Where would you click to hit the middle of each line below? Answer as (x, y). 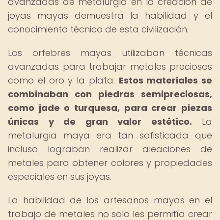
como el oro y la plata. (63, 80)
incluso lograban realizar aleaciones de (110, 149)
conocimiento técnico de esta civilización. (98, 29)
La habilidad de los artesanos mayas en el (110, 200)
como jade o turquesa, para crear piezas (110, 108)
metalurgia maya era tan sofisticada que (110, 135)
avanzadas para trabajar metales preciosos (110, 67)
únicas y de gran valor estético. (100, 122)
